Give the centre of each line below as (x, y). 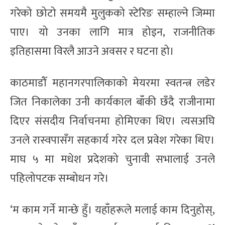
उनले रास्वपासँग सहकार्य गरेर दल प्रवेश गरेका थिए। (113, 140)
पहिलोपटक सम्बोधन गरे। (60, 178)
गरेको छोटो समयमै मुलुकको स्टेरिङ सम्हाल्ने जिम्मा (113, 13)
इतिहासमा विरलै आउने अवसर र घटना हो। (92, 51)
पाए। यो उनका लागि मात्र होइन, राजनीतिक (113, 32)
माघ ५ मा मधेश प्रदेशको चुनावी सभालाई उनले (113, 159)
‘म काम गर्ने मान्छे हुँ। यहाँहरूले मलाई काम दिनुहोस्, (113, 210)
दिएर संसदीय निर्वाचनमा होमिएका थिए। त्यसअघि (113, 121)
